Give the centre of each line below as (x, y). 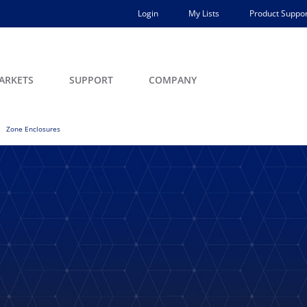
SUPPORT (91, 80)
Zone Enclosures (33, 129)
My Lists (204, 13)
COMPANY (173, 80)
